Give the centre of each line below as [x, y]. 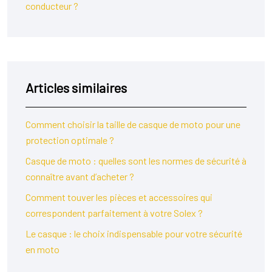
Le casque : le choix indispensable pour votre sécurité [134, 233]
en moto [42, 249]
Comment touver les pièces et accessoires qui [119, 197]
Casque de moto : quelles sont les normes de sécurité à [136, 161]
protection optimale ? [70, 140]
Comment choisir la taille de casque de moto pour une [133, 124]
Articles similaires [76, 87]
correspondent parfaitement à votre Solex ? [114, 213]
